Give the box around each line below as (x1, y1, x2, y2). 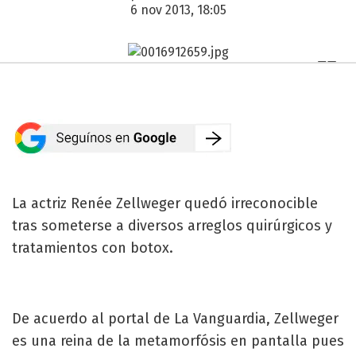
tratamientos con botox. (12, 238, 173, 257)
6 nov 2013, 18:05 (130, 2, 226, 17)
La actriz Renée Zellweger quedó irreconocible (12, 194, 318, 212)
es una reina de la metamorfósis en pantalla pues (12, 331, 344, 350)
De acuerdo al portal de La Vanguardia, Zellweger (12, 309, 339, 327)
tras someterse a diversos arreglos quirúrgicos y (12, 216, 332, 234)
